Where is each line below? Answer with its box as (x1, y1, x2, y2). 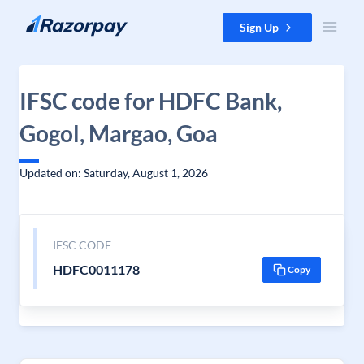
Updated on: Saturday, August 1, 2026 (19, 166, 208, 180)
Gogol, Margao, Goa (19, 119, 218, 147)
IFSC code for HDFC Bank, (19, 87, 282, 115)
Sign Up (240, 20, 279, 34)
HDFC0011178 (52, 262, 140, 277)
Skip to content (13, 14, 90, 28)
